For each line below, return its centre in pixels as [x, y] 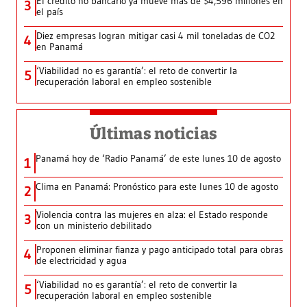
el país [50, 12]
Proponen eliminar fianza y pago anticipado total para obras [160, 250]
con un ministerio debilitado [94, 226]
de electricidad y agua [82, 261]
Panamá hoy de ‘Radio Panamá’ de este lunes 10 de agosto [158, 159]
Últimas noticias [153, 134]
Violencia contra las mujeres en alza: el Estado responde [152, 215]
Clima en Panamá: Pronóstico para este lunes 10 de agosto [157, 187]
